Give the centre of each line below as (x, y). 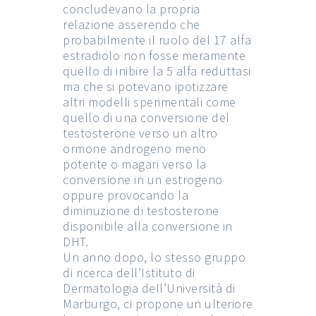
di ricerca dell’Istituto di (129, 272)
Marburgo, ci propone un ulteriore (158, 303)
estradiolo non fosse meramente (154, 55)
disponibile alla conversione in (148, 226)
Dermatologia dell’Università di (149, 288)
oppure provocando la (126, 195)
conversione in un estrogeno (143, 179)
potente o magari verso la (135, 164)
